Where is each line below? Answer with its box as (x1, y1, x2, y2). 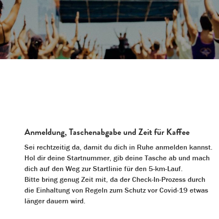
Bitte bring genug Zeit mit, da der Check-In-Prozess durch (24, 174, 205, 184)
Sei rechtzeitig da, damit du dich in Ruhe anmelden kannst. (24, 142, 213, 152)
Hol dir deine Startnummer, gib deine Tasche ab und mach (24, 153, 210, 162)
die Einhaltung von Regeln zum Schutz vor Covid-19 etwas (24, 185, 208, 195)
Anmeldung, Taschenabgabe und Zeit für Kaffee (24, 125, 190, 138)
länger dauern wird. (24, 196, 86, 205)
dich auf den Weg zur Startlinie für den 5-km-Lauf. (24, 163, 183, 173)
